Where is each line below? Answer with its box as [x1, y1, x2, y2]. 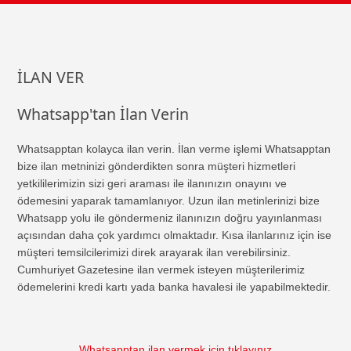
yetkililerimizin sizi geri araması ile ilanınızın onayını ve [17, 177, 288, 190]
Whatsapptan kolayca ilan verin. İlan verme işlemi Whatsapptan [17, 143, 331, 155]
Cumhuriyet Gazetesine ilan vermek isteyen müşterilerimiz [17, 263, 306, 276]
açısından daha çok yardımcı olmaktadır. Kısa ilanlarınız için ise [17, 229, 332, 241]
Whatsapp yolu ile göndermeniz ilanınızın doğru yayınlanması [17, 212, 323, 224]
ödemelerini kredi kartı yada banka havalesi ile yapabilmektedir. [17, 280, 331, 293]
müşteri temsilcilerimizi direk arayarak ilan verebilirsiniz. [17, 246, 291, 259]
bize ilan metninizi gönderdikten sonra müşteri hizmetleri [17, 160, 296, 172]
